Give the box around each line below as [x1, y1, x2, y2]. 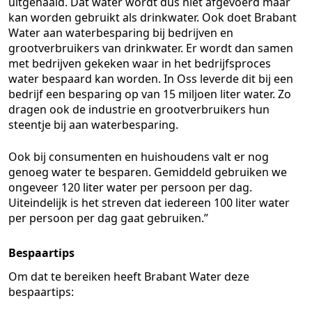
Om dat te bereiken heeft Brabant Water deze [8, 269, 249, 284]
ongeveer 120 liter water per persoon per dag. [8, 180, 252, 195]
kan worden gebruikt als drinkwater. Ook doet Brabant [8, 10, 297, 25]
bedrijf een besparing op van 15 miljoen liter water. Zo [8, 86, 291, 102]
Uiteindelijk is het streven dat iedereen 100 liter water [8, 195, 290, 210]
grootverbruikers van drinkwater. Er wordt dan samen [8, 40, 293, 56]
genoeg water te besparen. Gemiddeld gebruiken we [8, 164, 287, 180]
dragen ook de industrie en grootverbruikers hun [8, 102, 270, 117]
